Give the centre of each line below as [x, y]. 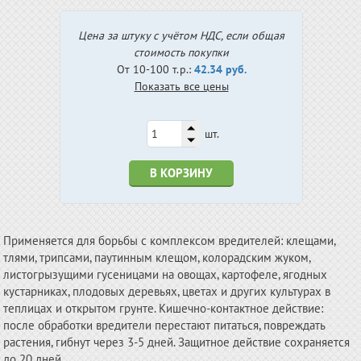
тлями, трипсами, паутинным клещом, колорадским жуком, [157, 257]
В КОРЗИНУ [181, 173]
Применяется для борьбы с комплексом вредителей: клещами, [170, 241]
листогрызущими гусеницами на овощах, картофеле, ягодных [166, 274]
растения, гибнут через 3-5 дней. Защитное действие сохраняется [177, 342]
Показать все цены [181, 86]
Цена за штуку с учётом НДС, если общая [181, 35]
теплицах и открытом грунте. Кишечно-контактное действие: [164, 308]
